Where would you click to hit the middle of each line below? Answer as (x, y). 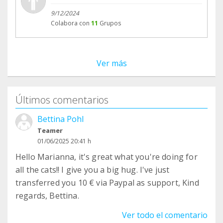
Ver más (111, 63)
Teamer (50, 131)
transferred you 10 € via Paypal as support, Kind (107, 183)
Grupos (110, 23)
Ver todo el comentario (165, 215)
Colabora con (70, 23)
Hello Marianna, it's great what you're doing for (107, 157)
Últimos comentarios (62, 100)
